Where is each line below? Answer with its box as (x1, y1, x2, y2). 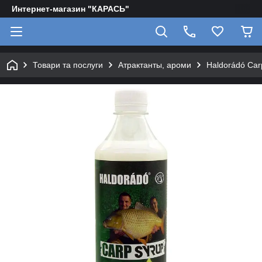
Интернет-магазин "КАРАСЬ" (12, 4, 129, 13)
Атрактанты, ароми (118, 60, 191, 70)
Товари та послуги (33, 60, 103, 70)
